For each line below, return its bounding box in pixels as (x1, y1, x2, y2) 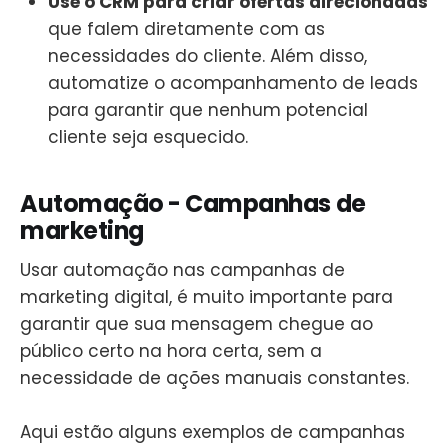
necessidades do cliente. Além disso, (48, 44, 367, 69)
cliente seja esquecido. (48, 125, 248, 150)
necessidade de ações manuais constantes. (20, 366, 409, 391)
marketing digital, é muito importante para (20, 285, 393, 310)
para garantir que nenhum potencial (48, 98, 368, 123)
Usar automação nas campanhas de (20, 258, 345, 283)
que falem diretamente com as (48, 17, 325, 42)
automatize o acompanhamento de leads (48, 71, 418, 96)
